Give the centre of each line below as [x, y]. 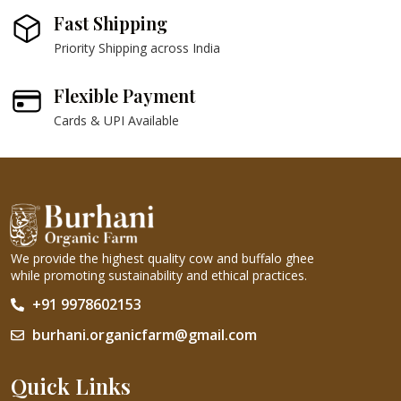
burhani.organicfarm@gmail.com [144, 335]
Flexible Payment [124, 96]
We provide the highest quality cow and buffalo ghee [162, 258]
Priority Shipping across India [137, 48]
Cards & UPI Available [116, 121]
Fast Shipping [111, 23]
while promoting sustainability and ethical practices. [159, 275]
